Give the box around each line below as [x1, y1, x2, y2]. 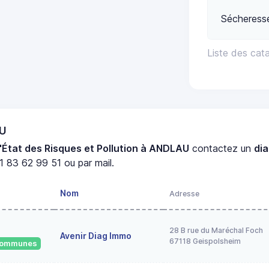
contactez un [189, 142, 255, 154]
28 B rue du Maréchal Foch [169, 225, 263, 235]
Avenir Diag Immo [60, 230, 131, 241]
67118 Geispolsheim [169, 236, 241, 246]
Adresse [169, 189, 199, 198]
